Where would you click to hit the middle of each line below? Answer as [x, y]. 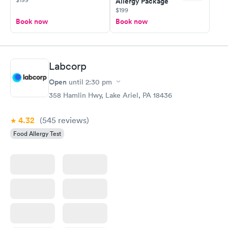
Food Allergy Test [37, 133]
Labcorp [68, 66]
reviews [71, 120]
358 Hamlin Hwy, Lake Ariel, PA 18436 [110, 95]
